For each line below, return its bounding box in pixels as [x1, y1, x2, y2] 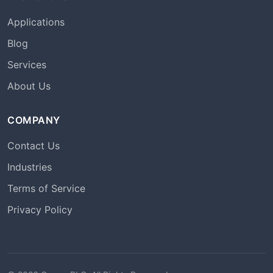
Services [7, 58, 46, 71]
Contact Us [7, 140, 60, 152]
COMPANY [7, 114, 60, 126]
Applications [7, 16, 65, 28]
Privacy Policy [7, 204, 73, 216]
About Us [7, 80, 51, 92]
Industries [7, 161, 52, 173]
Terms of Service [7, 182, 85, 194]
